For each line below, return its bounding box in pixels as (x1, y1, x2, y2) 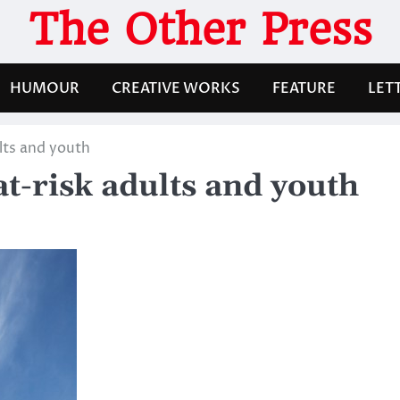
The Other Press (28, 4, 372, 54)
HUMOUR (10, 78, 79, 98)
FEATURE (272, 78, 336, 98)
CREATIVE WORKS (112, 78, 240, 98)
